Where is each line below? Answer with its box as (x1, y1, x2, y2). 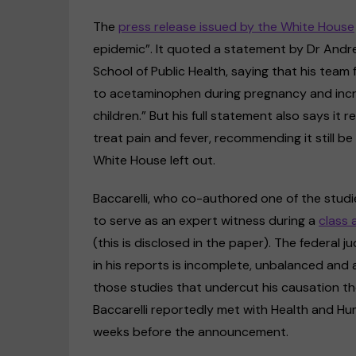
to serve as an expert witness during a (93, 211, 319, 229)
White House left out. (93, 151, 219, 168)
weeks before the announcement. (93, 323, 292, 340)
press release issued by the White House (118, 17, 354, 35)
